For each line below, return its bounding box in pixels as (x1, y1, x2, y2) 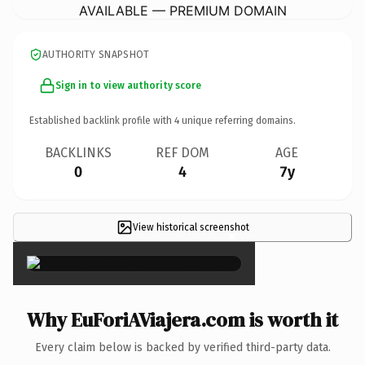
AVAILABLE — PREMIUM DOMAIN (78, 2, 287, 19)
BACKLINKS (45, 144, 112, 161)
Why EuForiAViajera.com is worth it (27, 306, 338, 333)
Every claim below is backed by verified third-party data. (34, 340, 331, 354)
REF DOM (156, 144, 209, 161)
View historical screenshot (132, 221, 249, 233)
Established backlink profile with (29, 114, 174, 126)
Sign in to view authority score (55, 79, 201, 91)
